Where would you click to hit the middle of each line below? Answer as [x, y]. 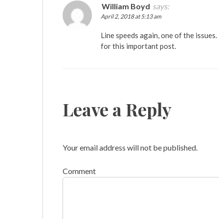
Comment [79, 171]
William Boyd [126, 6]
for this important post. [138, 46]
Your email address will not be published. [130, 147]
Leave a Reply [117, 109]
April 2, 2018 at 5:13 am [131, 16]
